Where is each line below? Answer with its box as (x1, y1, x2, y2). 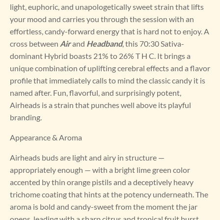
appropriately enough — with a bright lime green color (10, 165, 190, 175)
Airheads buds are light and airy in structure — (10, 153, 165, 163)
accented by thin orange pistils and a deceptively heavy (10, 177, 193, 187)
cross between (10, 39, 60, 49)
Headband (86, 39, 122, 49)
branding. (10, 112, 42, 122)
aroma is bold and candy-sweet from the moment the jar (10, 202, 197, 212)
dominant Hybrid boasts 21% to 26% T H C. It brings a (10, 51, 191, 61)
